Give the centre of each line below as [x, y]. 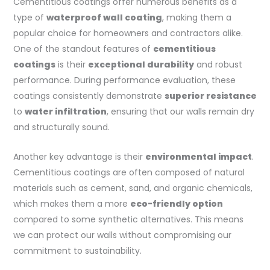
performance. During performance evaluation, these [124, 80]
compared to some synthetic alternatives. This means [128, 219]
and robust [218, 65]
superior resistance [210, 96]
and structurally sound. [61, 127]
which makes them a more [71, 203]
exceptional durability [141, 65]
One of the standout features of [83, 49]
